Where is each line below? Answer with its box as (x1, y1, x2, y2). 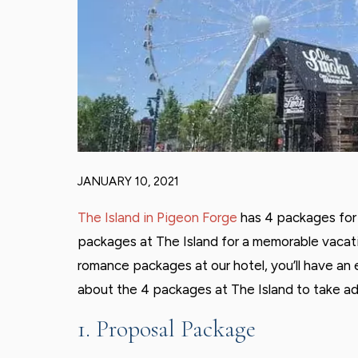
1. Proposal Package (78, 314, 256, 344)
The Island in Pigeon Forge (78, 209, 241, 225)
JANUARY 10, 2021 (78, 174, 179, 189)
